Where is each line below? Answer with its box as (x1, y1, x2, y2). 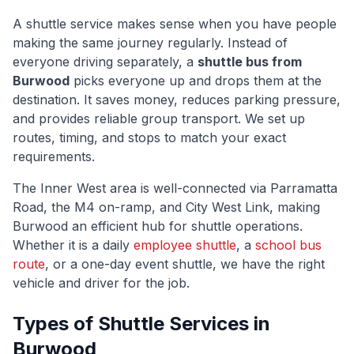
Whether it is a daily (13, 237, 134, 253)
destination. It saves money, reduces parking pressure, (13, 92, 341, 107)
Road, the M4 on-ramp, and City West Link (13, 199, 269, 215)
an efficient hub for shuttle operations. (68, 218, 303, 234)
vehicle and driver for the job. (13, 275, 190, 291)
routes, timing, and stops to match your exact (13, 130, 286, 145)
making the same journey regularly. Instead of (13, 35, 288, 51)
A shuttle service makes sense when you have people (13, 16, 337, 32)
